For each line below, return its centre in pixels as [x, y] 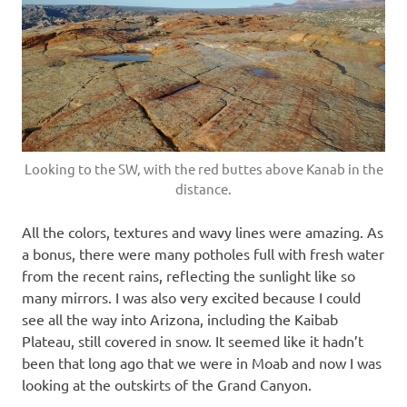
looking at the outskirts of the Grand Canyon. [167, 384]
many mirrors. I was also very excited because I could [191, 297]
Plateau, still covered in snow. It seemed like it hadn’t [193, 340]
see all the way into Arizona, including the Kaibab [180, 318]
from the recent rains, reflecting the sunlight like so [189, 275]
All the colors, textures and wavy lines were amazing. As [203, 231]
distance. [203, 188]
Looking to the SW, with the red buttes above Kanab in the [203, 168]
